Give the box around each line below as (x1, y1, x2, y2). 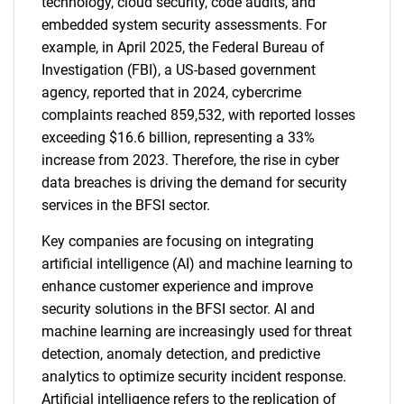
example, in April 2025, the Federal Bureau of (41, 39, 325, 56)
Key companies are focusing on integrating (41, 233, 314, 250)
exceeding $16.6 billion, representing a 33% (41, 129, 315, 146)
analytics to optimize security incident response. (41, 368, 346, 385)
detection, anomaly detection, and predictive (41, 345, 320, 363)
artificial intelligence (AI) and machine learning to (41, 255, 353, 272)
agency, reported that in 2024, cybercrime (41, 84, 301, 101)
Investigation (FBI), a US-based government (41, 61, 316, 78)
